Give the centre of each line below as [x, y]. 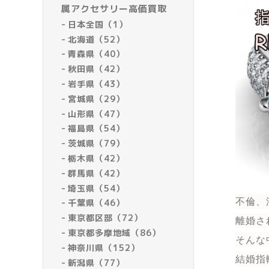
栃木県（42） [97, 158]
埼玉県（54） [97, 188]
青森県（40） [97, 54]
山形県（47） [97, 113]
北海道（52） [97, 39]
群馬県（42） [97, 173]
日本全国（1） [98, 24]
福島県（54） [97, 128]
